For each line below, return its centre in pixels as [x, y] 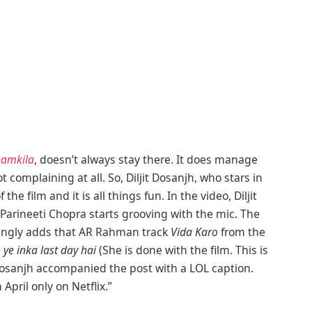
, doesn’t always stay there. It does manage [146, 160]
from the [242, 232]
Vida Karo [195, 232]
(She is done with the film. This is [182, 250]
